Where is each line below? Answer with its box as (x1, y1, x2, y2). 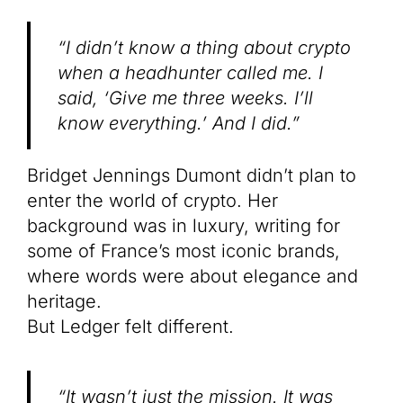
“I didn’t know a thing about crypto (58, 37, 351, 58)
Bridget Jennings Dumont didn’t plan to (27, 165, 356, 186)
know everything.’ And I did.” (58, 112, 300, 134)
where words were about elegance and (27, 265, 358, 287)
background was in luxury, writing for (27, 215, 340, 237)
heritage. (27, 291, 102, 312)
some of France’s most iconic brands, (27, 240, 340, 262)
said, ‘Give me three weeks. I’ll (58, 87, 313, 109)
